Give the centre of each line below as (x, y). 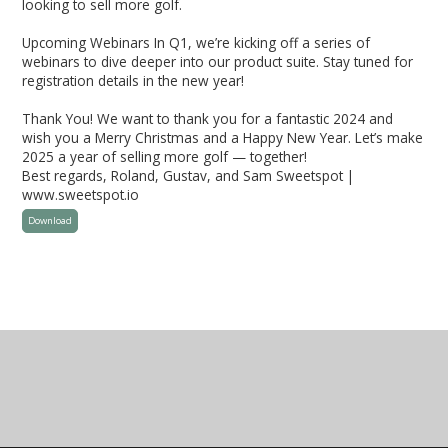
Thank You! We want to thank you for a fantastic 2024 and (208, 118)
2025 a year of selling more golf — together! (167, 156)
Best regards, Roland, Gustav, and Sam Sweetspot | (188, 175)
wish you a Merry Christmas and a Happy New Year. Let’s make (223, 137)
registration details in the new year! (135, 80)
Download (50, 220)
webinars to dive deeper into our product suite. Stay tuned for (218, 61)
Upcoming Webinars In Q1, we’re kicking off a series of (196, 42)
